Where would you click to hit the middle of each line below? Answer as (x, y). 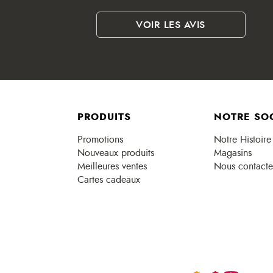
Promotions (100, 140)
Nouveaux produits (116, 153)
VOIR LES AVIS (171, 25)
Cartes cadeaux (109, 180)
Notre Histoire (243, 140)
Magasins (233, 153)
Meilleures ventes (112, 167)
